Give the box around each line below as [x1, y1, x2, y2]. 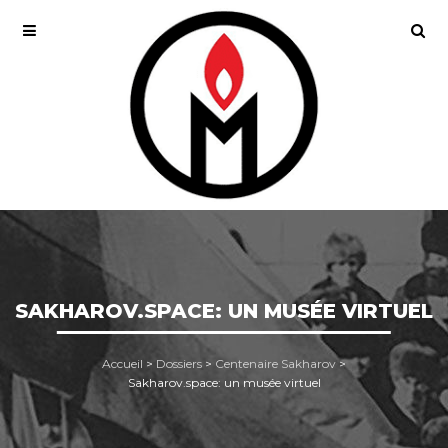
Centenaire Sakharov [215, 356, 336, 371]
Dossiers [156, 356, 202, 371]
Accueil [102, 356, 143, 371]
